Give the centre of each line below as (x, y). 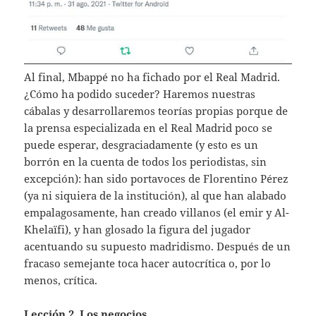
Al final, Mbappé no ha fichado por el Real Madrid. (152, 77)
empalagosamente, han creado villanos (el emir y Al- (157, 212)
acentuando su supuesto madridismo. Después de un (158, 246)
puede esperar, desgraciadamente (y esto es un (141, 144)
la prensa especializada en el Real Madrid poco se (148, 127)
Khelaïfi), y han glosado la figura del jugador (138, 229)
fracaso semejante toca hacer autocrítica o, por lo (148, 263)
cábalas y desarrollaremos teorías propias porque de (156, 110)
